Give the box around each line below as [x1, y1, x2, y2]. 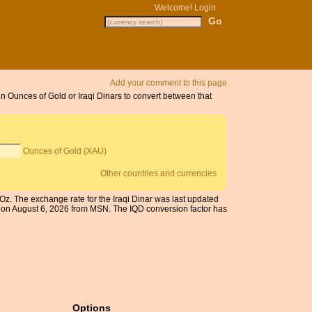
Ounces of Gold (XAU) [23, 146, 107, 157]
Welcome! [155, 3, 194, 13]
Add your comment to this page [110, 78, 227, 88]
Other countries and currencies [100, 169, 217, 179]
